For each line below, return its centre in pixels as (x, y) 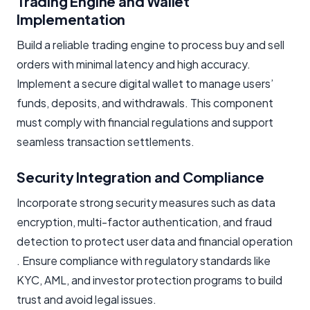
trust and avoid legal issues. (86, 299)
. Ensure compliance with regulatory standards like (144, 260)
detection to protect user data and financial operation (155, 241)
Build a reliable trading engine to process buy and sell (151, 44)
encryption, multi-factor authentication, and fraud (144, 221)
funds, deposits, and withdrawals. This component (145, 102)
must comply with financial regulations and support (145, 122)
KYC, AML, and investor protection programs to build (149, 280)
